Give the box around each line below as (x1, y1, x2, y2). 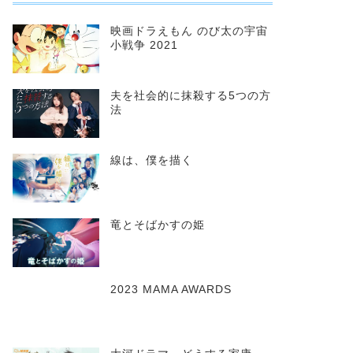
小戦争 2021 (110, 39, 178, 52)
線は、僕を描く (110, 154, 193, 167)
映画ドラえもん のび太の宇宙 (110, 25, 268, 38)
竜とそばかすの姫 (110, 219, 205, 232)
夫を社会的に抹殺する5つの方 (110, 90, 271, 102)
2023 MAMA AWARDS (110, 284, 232, 296)
